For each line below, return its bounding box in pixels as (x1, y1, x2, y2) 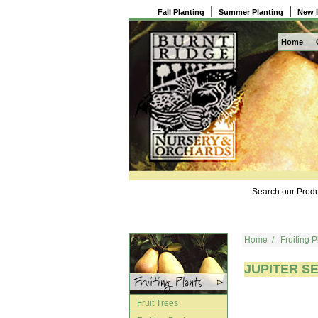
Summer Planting (219, 8, 283, 16)
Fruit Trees (137, 298, 178, 308)
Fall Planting (158, 8, 204, 16)
